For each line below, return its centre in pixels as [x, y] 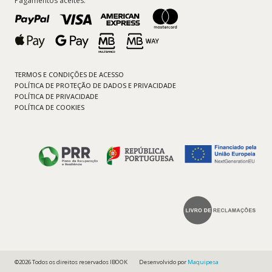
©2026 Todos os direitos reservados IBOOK [71, 262]
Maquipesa [203, 262]
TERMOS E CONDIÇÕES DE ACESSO [69, 75]
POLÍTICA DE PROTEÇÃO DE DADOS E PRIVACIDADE [95, 86]
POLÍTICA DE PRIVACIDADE [56, 96]
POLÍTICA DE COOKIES [49, 107]
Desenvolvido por [164, 262]
